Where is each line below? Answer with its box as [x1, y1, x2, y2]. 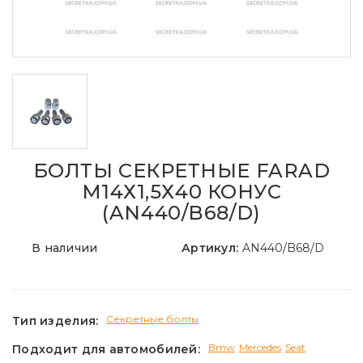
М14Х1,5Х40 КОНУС [81, 180, 282, 204]
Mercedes [239, 341, 281, 354]
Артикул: [181, 241, 242, 256]
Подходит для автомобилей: [12, 341, 200, 357]
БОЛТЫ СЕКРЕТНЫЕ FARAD [32, 159, 331, 183]
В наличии [32, 241, 98, 256]
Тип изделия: [12, 313, 99, 328]
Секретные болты [106, 313, 199, 326]
